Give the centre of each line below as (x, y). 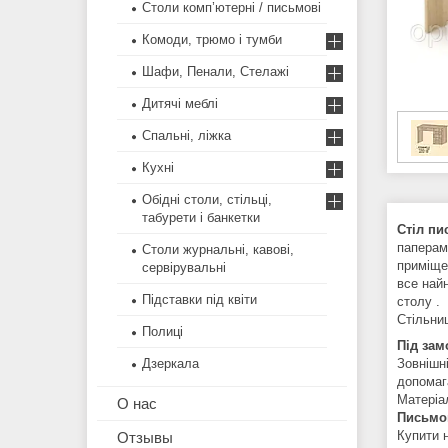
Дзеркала (170, 364)
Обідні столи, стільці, (207, 200)
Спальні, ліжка (186, 136)
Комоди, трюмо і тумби (212, 40)
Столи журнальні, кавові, (218, 250)
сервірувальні (184, 268)
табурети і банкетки (201, 218)
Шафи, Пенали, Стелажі (215, 72)
